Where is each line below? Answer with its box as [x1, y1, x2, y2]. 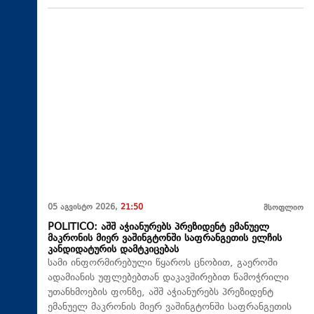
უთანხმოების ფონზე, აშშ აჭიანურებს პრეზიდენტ [48, 285, 273, 300]
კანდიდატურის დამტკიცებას [48, 242, 179, 257]
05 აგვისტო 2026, [48, 201, 121, 214]
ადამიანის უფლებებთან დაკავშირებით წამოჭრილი [48, 270, 289, 285]
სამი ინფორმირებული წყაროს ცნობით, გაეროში [48, 255, 278, 271]
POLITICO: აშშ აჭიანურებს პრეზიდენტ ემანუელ [48, 219, 269, 235]
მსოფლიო [264, 202, 303, 214]
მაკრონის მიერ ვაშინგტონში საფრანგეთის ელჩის [48, 231, 282, 246]
